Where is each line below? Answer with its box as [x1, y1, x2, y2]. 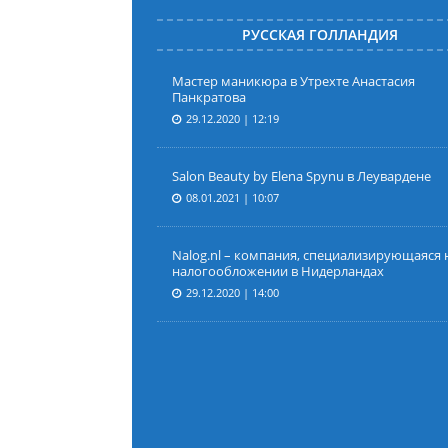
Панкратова [172, 88, 246, 106]
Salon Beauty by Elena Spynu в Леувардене [172, 167, 431, 185]
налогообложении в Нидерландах [172, 262, 384, 280]
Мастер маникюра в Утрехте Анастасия [172, 72, 415, 90]
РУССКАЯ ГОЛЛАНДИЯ [242, 25, 399, 44]
